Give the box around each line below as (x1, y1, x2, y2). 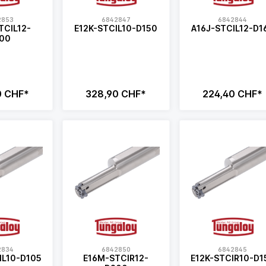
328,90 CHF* (85, 88, 147, 100)
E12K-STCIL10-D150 (74, 23, 158, 33)
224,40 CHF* (202, 88, 263, 100)
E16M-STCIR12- (83, 253, 149, 264)
